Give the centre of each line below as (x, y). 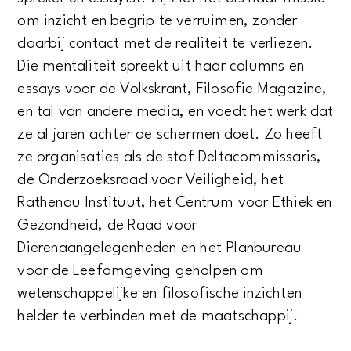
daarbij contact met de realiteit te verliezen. (165, 44)
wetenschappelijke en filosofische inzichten (160, 294)
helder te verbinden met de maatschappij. (160, 317)
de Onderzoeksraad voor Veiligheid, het (151, 181)
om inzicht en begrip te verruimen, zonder (157, 22)
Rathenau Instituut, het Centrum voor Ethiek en (175, 203)
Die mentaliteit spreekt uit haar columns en (161, 67)
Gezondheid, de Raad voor (107, 226)
